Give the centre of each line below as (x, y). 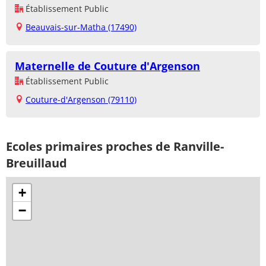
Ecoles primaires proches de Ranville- (115, 146)
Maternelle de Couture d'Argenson (107, 66)
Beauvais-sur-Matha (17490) (81, 27)
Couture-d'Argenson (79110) (81, 99)
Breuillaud (37, 163)
